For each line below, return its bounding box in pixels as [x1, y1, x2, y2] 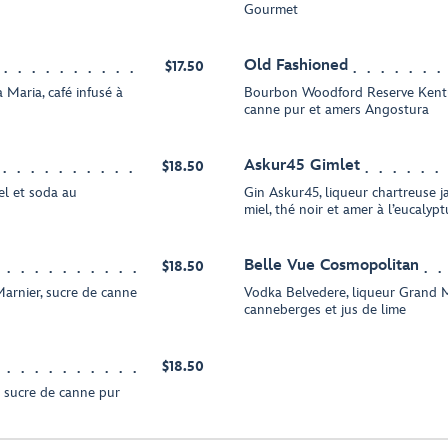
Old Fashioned [244, 56, 348, 75]
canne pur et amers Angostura [244, 101, 429, 118]
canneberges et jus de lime [244, 301, 406, 318]
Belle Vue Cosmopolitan [244, 256, 419, 275]
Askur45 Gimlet [244, 156, 360, 175]
